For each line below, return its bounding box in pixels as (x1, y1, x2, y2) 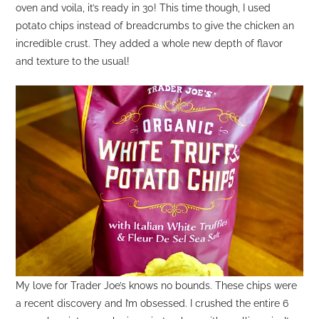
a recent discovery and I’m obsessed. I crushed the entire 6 (16, 297, 289, 310)
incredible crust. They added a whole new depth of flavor (16, 36, 283, 49)
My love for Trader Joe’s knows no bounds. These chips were (16, 279, 298, 292)
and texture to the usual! (16, 54, 130, 67)
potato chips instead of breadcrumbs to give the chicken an (16, 19, 295, 31)
